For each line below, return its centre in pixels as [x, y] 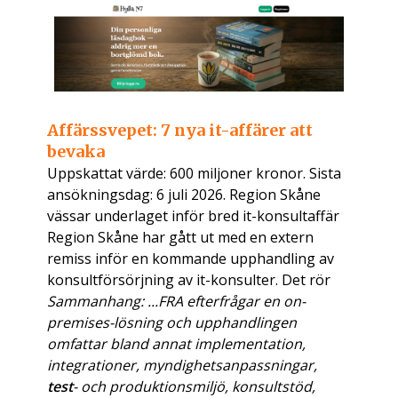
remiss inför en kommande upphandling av [191, 259]
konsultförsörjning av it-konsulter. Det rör [189, 280]
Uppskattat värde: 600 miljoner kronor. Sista [195, 174]
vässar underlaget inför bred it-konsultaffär [194, 216]
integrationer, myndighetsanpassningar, [183, 366]
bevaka [76, 152]
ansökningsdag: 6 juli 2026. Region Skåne [184, 195]
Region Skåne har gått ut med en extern [181, 238]
